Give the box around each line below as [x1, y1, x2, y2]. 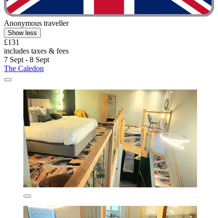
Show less [8, 29, 37, 36]
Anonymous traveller [4, 18, 69, 27]
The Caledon [4, 64, 44, 73]
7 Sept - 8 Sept [4, 55, 49, 64]
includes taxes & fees [4, 46, 69, 55]
